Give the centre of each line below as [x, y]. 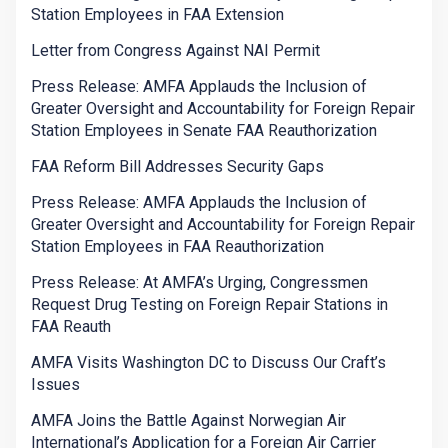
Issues [55, 385]
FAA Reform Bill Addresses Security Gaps [177, 167]
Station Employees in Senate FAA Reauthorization [204, 131]
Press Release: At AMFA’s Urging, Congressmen [199, 283]
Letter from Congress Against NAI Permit [175, 51]
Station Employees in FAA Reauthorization [177, 247]
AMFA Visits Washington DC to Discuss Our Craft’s [208, 363]
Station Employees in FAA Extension [157, 15]
